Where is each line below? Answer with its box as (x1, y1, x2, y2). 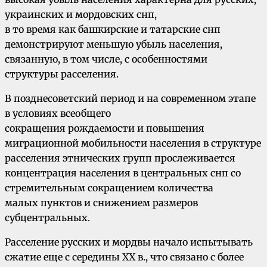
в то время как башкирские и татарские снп (5, 23, 221, 36)
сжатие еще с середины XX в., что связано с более (5, 251, 244, 263)
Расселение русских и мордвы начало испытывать (5, 236, 253, 249)
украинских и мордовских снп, (5, 8, 157, 21)
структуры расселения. (5, 68, 119, 80)
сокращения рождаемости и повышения (5, 122, 204, 135)
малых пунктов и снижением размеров (5, 197, 198, 209)
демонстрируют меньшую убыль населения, (5, 38, 222, 51)
